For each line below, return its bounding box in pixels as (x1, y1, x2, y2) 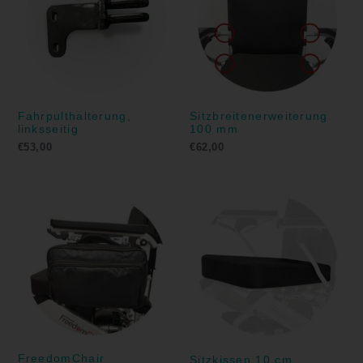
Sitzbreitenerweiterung (190, 109, 328, 122)
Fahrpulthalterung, (17, 109, 131, 122)
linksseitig (17, 122, 79, 135)
